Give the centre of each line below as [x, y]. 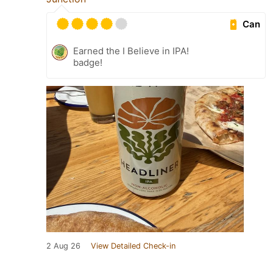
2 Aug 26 [63, 246]
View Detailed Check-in [133, 246]
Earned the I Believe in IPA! [131, 51]
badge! [88, 62]
